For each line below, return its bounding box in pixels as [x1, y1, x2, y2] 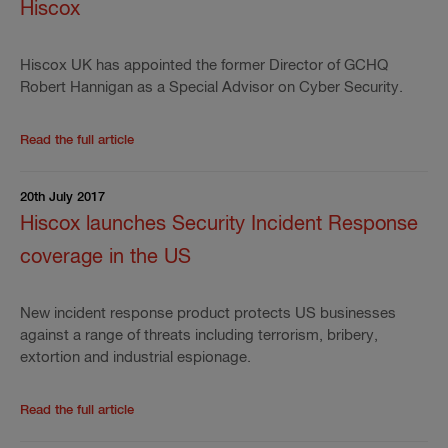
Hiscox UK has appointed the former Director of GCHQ [20, 58, 388, 73]
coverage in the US [20, 247, 191, 268]
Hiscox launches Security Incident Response [20, 214, 418, 235]
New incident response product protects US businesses [20, 306, 396, 321]
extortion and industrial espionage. [20, 350, 251, 365]
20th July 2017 [20, 191, 105, 204]
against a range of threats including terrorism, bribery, [20, 328, 378, 343]
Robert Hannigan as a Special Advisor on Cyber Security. [20, 80, 403, 95]
